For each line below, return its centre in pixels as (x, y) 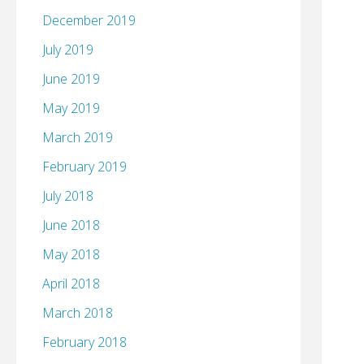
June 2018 (71, 225)
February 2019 (84, 167)
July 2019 (68, 50)
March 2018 (78, 313)
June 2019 (71, 79)
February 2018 (84, 342)
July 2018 (68, 196)
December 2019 (89, 21)
